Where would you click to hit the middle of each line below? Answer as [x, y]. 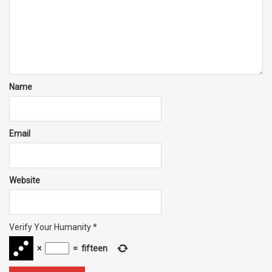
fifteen [94, 249]
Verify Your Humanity [50, 227]
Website [25, 181]
